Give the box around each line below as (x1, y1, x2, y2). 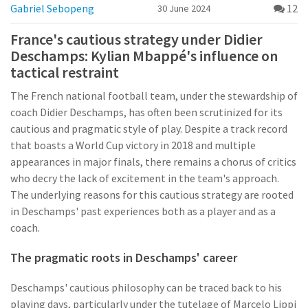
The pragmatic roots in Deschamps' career (10, 250, 237, 266)
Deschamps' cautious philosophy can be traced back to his (10, 280, 282, 295)
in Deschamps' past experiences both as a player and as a (10, 204, 276, 219)
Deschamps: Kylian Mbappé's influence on (10, 46, 278, 66)
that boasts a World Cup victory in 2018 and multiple (10, 138, 256, 153)
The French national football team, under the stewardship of (10, 89, 298, 103)
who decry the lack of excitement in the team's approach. (10, 171, 279, 186)
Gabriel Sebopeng (10, 1, 94, 16)
